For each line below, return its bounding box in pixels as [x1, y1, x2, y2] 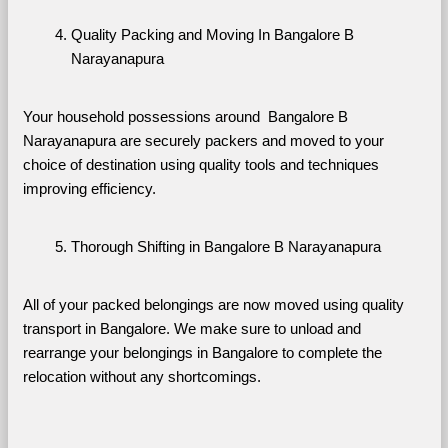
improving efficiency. [22, 180, 156, 197]
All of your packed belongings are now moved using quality [22, 296, 404, 313]
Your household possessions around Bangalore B [22, 108, 348, 125]
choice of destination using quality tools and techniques [22, 156, 379, 173]
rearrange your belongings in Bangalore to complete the [22, 344, 382, 361]
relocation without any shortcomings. [22, 368, 261, 385]
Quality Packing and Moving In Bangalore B [70, 26, 354, 43]
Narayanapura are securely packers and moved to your [22, 132, 384, 149]
